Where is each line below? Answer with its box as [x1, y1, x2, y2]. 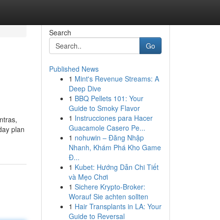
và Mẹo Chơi [68, 172, 108, 182]
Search [49, 27, 71, 37]
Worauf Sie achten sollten [68, 192, 148, 201]
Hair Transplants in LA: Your [74, 201, 162, 211]
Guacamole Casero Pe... [68, 123, 145, 133]
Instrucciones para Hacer [74, 113, 153, 123]
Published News [49, 64, 99, 74]
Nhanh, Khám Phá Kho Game [68, 142, 161, 152]
